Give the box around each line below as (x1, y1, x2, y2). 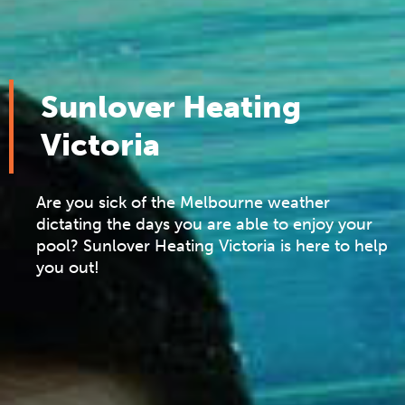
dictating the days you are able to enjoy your (36, 213, 372, 234)
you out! (36, 257, 99, 278)
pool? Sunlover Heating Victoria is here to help (36, 235, 388, 256)
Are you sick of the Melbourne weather (36, 192, 330, 212)
